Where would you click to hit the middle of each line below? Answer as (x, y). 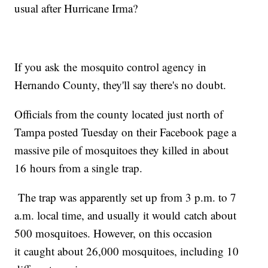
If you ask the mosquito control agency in (111, 67)
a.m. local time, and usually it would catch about (126, 215)
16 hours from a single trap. (79, 168)
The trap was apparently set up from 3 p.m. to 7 (126, 197)
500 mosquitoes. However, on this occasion (114, 233)
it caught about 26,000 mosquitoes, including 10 (127, 251)
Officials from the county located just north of (119, 114)
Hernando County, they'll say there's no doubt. (121, 85)
